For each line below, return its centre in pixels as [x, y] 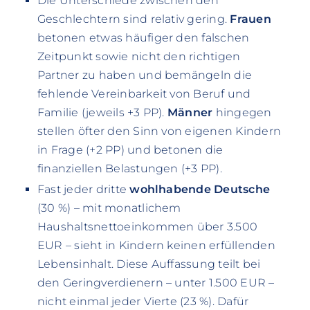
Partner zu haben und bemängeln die [145, 75]
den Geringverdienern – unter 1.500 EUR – [156, 283]
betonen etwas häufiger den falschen [143, 38]
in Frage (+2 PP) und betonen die [130, 150]
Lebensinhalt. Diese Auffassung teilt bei [149, 264]
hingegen [242, 113]
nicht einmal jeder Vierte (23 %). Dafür [143, 302]
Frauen [250, 19]
